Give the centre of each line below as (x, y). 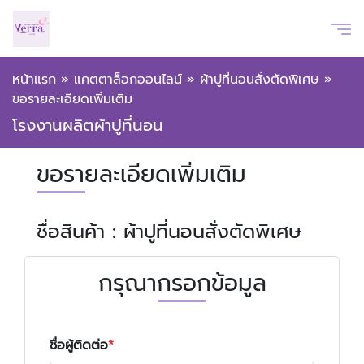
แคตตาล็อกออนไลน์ (128, 80)
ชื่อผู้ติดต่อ (79, 345)
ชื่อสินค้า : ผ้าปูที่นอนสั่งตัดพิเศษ (169, 232)
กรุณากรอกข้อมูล (182, 283)
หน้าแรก (34, 80)
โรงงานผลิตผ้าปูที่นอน (88, 125)
